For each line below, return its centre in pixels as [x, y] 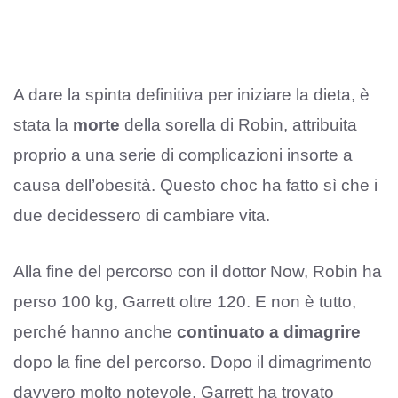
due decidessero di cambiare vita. [142, 216]
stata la [43, 125]
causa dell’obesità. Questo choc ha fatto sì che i [195, 186]
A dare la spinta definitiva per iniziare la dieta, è [191, 95]
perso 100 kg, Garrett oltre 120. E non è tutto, [185, 301]
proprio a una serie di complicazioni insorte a [183, 155]
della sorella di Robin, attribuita [239, 125]
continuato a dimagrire [269, 331]
